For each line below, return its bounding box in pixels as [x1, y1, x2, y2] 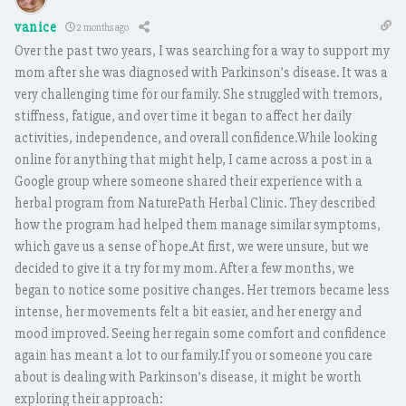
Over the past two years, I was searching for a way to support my [14, 43, 390, 59]
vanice [14, 19, 57, 35]
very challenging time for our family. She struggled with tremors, [14, 86, 382, 102]
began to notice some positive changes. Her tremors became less [14, 282, 390, 298]
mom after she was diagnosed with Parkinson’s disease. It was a [14, 64, 388, 81]
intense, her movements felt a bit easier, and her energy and [14, 304, 362, 320]
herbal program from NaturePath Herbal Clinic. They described [14, 195, 375, 211]
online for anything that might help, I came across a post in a [14, 151, 372, 168]
